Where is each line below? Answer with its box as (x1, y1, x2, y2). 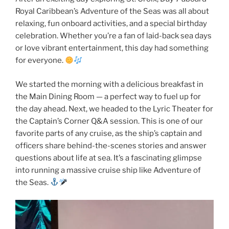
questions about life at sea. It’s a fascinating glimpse (15, 153, 202, 163)
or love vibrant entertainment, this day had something (15, 43, 209, 53)
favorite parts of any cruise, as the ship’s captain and (15, 128, 202, 138)
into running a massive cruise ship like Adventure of (15, 165, 201, 175)
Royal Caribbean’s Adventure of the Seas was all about (15, 7, 209, 16)
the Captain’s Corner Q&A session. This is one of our (15, 116, 203, 126)
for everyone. (15, 56, 65, 65)
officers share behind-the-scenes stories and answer (15, 141, 207, 150)
